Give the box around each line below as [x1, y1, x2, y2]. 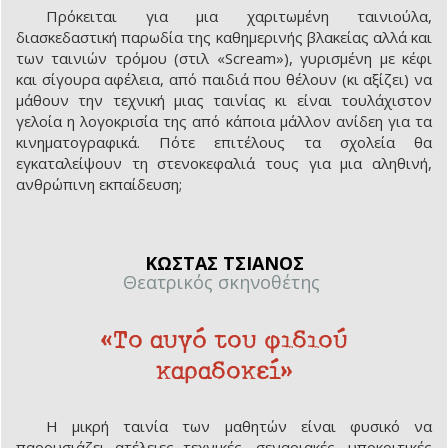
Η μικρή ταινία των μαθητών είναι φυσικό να [46, 416, 432, 437]
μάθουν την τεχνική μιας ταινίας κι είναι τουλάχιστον [16, 90, 432, 111]
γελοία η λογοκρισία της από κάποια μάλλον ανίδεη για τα [16, 111, 432, 132]
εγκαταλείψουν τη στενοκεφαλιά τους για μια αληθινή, [16, 153, 432, 174]
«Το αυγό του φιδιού [100, 323, 348, 355]
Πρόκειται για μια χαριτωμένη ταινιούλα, [46, 6, 432, 27]
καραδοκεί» [155, 354, 293, 386]
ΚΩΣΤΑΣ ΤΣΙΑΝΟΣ [144, 251, 304, 276]
